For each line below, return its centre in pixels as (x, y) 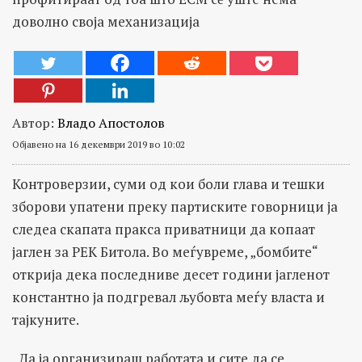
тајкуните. (46, 319)
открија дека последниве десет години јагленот (171, 274)
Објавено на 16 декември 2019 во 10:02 (99, 144)
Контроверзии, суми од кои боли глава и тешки (168, 183)
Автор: (35, 122)
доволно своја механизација (106, 21)
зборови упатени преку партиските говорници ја (175, 206)
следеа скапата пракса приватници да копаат (164, 229)
